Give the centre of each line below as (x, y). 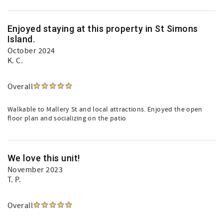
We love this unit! (44, 158)
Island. (21, 39)
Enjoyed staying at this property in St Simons (103, 29)
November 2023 (35, 170)
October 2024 (31, 51)
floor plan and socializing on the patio (67, 118)
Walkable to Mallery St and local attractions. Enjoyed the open (105, 110)
